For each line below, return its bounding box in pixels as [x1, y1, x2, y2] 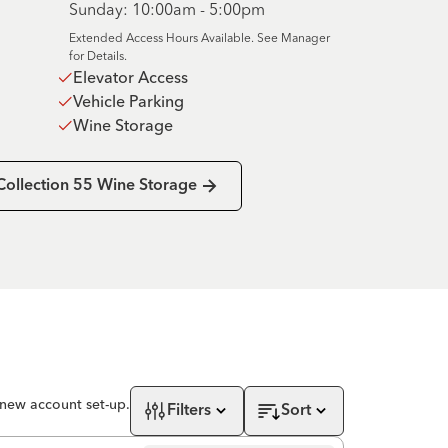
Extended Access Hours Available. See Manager [68, 30, 330, 45]
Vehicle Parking [72, 91, 184, 111]
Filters [167, 403, 211, 419]
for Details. [68, 48, 127, 63]
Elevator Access [72, 67, 188, 87]
